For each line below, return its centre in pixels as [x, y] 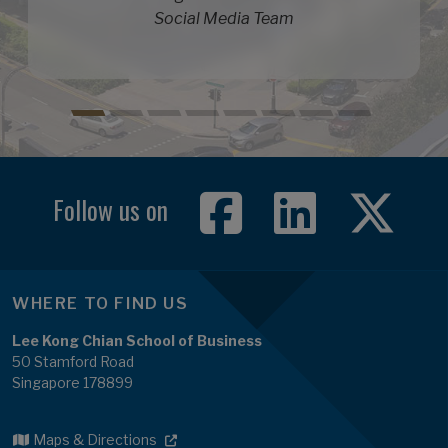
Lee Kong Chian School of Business [137, 340]
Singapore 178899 [72, 382]
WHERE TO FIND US [100, 303]
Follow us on [110, 209]
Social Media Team [224, 18]
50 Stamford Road [73, 361]
